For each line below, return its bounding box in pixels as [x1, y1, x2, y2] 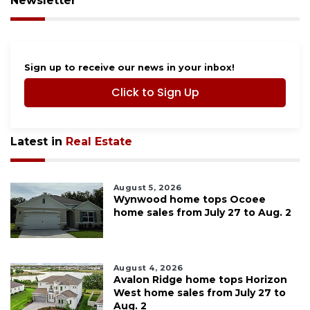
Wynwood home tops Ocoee [113, 193, 266, 206]
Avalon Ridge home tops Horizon [113, 273, 287, 286]
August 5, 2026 [113, 183, 182, 193]
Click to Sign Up [111, 84, 199, 101]
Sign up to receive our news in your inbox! [24, 62, 235, 73]
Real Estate [66, 135, 132, 149]
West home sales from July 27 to [113, 286, 286, 300]
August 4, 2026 [113, 263, 183, 273]
